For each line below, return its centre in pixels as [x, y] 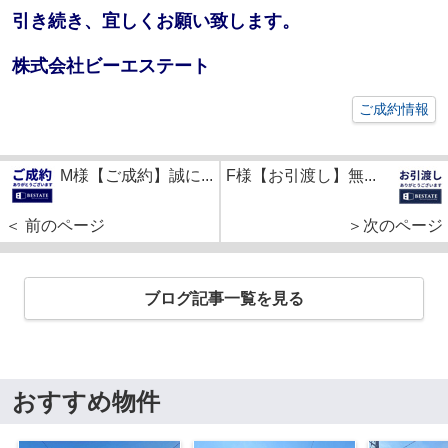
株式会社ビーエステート [110, 65]
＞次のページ [395, 225]
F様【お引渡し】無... [301, 175]
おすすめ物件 [85, 401]
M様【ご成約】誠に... [136, 175]
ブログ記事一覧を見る [224, 298]
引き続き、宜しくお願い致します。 [155, 20]
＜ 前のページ [55, 225]
